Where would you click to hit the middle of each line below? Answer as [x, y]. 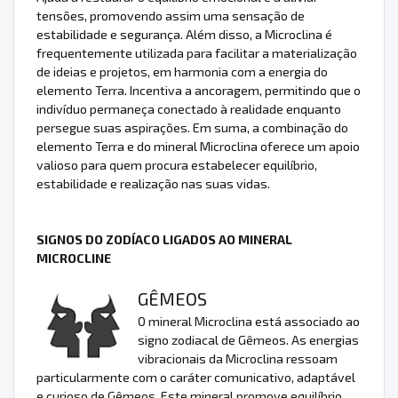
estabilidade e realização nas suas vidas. [153, 184]
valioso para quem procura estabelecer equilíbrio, [177, 165]
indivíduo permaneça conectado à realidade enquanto [189, 109]
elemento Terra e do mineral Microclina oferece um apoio [198, 147]
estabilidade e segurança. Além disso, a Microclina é [184, 35]
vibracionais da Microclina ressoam [238, 359]
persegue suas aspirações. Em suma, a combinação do [192, 128]
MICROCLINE [74, 259]
